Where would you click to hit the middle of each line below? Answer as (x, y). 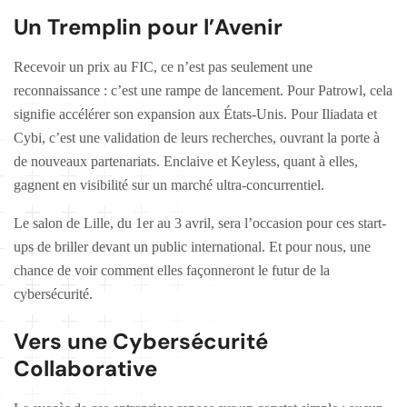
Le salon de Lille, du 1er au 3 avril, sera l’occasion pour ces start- (200, 223)
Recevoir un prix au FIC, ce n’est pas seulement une (163, 66)
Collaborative (85, 368)
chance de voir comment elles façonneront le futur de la (172, 270)
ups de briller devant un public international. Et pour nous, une (192, 246)
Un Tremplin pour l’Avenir (148, 26)
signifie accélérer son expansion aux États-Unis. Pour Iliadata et (195, 114)
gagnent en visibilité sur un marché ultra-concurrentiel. (169, 184)
